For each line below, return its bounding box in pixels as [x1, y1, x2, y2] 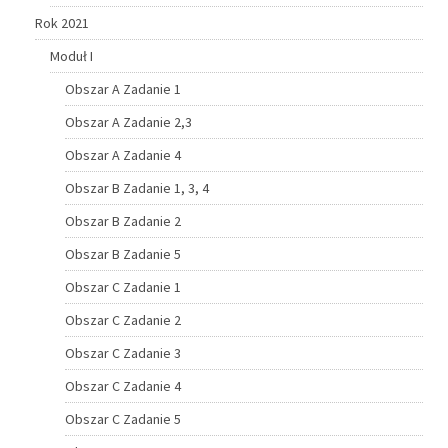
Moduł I [50, 46, 93, 65]
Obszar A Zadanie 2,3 [65, 112, 192, 131]
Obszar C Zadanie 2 [65, 310, 181, 329]
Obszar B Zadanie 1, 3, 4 [65, 178, 209, 197]
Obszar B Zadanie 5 [65, 244, 181, 263]
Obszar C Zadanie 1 [65, 277, 181, 296]
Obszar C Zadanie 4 [65, 376, 181, 395]
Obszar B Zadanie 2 [65, 211, 181, 230]
